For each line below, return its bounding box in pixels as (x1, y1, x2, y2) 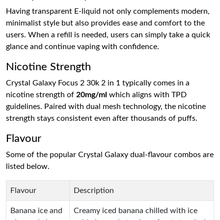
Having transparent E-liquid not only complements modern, (6, 7, 210, 15)
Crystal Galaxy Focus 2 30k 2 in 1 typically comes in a (6, 79, 190, 87)
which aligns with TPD (107, 91, 187, 99)
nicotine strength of (6, 91, 76, 99)
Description (74, 187, 114, 194)
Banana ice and (10, 207, 62, 215)
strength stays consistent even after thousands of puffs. (6, 114, 197, 122)
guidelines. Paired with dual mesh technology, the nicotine (6, 103, 206, 110)
